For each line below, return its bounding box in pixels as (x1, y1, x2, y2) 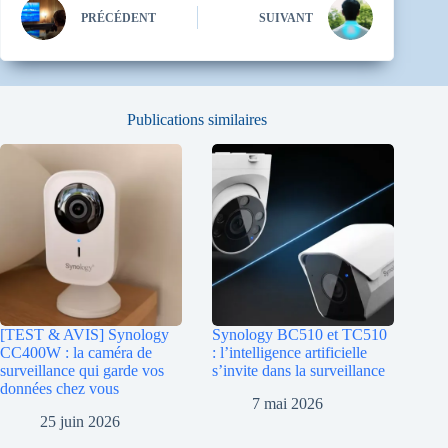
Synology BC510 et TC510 (212, 325, 388, 343)
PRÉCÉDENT (81, 11, 156, 26)
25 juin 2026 (40, 412, 120, 430)
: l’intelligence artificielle (212, 343, 368, 361)
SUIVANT (259, 11, 314, 26)
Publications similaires (127, 110, 268, 128)
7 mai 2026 (252, 394, 324, 412)
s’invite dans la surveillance (212, 361, 386, 379)
